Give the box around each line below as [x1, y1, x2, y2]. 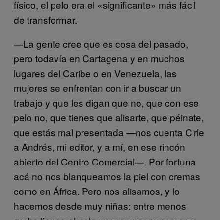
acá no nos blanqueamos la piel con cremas [14, 169, 200, 183]
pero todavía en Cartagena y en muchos [14, 52, 185, 65]
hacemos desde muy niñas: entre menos [14, 199, 186, 213]
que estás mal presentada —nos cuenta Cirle [14, 125, 204, 139]
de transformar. [14, 13, 77, 27]
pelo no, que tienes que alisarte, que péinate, [14, 110, 204, 124]
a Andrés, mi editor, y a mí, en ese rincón [14, 140, 185, 154]
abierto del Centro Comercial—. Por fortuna [14, 155, 196, 168]
